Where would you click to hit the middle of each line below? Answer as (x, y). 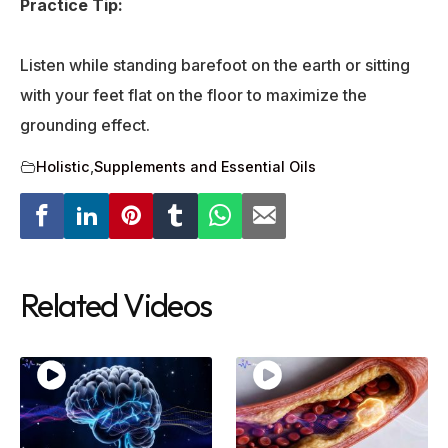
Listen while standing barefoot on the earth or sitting (215, 65)
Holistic (63, 166)
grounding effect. (85, 125)
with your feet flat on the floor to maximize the (193, 95)
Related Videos (116, 305)
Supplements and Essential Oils (205, 166)
